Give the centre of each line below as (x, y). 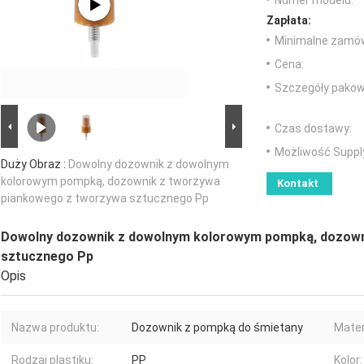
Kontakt (298, 184)
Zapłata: (289, 21)
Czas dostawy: (313, 129)
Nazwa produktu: (55, 328)
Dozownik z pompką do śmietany (217, 328)
